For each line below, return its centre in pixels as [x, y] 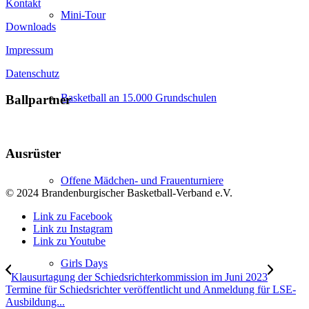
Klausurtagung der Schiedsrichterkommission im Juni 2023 [139, 277]
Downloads [31, 26]
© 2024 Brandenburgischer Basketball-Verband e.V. [119, 192]
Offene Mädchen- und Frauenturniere [142, 180]
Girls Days [84, 263]
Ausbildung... [35, 301]
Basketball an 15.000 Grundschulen [139, 98]
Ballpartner [38, 100]
